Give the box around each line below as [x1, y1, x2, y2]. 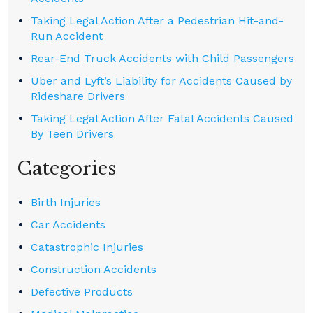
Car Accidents [31, 218, 105, 231]
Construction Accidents [31, 263, 156, 276]
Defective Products [31, 285, 133, 298]
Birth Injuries [31, 196, 101, 209]
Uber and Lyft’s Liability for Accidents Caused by [31, 74, 292, 87]
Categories [17, 157, 116, 180]
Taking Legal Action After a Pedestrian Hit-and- [31, 14, 284, 27]
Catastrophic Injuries [31, 240, 143, 254]
